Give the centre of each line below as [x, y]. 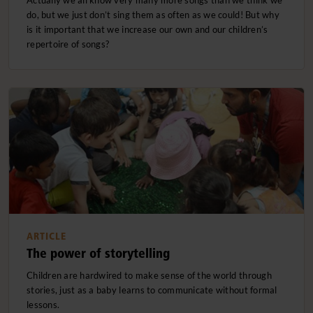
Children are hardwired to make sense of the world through [149, 275]
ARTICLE [46, 236]
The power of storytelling [98, 253]
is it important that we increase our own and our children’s [147, 29]
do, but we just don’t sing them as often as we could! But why [153, 14]
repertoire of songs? [68, 44]
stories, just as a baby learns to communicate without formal [152, 290]
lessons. [43, 304]
